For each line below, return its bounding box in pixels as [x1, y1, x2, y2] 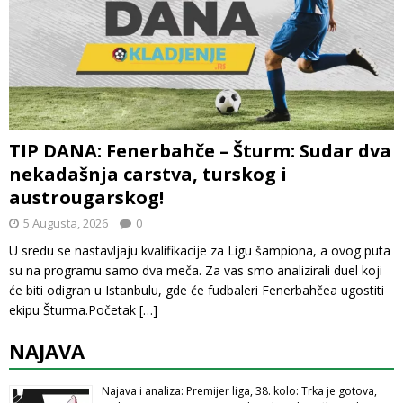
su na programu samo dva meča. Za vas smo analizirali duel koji [9, 261, 382, 279]
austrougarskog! [9, 184, 164, 210]
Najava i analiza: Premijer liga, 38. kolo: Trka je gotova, [102, 382, 377, 399]
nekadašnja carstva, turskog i [9, 161, 287, 186]
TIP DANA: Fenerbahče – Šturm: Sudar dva [9, 138, 391, 163]
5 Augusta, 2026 [23, 214, 108, 231]
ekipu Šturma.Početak [9, 300, 139, 318]
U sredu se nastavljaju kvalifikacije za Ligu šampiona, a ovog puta [9, 241, 390, 259]
